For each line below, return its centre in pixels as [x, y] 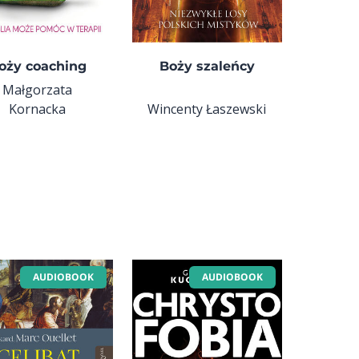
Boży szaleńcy [207, 66]
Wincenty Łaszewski [207, 109]
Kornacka [38, 109]
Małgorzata [38, 89]
